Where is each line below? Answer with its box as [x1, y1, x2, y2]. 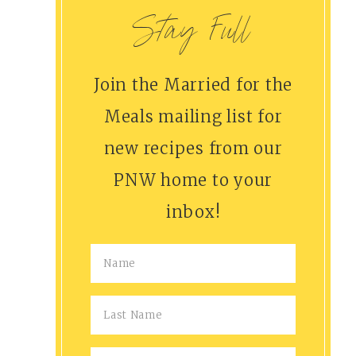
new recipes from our [103, 137, 283, 158]
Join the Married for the [94, 74, 293, 95]
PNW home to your [114, 169, 273, 190]
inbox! [165, 201, 221, 222]
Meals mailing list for [103, 106, 283, 126]
